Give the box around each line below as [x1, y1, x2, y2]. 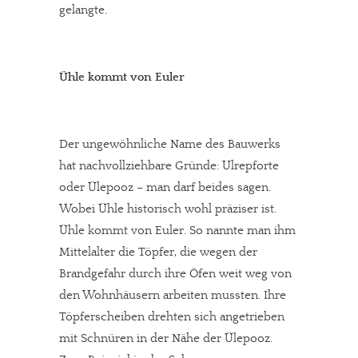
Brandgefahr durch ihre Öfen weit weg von [59, 267, 292, 280]
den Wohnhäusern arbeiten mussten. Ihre [59, 288, 286, 302]
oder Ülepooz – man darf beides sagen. [59, 181, 271, 194]
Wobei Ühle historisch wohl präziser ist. [59, 202, 276, 216]
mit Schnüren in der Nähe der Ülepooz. [59, 332, 272, 345]
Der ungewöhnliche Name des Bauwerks [59, 137, 280, 151]
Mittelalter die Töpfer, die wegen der [59, 245, 257, 259]
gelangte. [59, 3, 107, 17]
